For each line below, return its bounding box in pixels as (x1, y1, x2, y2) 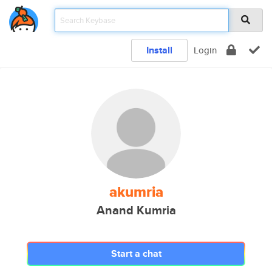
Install (146, 43, 172, 57)
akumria (109, 181, 163, 203)
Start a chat (110, 246, 161, 260)
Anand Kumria (96, 202, 176, 219)
